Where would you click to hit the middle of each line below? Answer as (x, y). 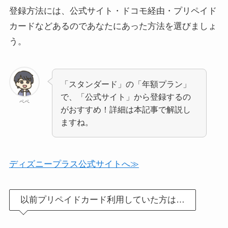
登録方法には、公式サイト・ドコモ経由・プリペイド (113, 11)
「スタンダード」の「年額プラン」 (126, 84)
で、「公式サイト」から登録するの (126, 96)
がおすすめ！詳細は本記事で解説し (126, 109)
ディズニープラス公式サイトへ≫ (74, 164)
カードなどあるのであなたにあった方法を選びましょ (113, 26)
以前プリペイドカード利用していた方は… (103, 200)
